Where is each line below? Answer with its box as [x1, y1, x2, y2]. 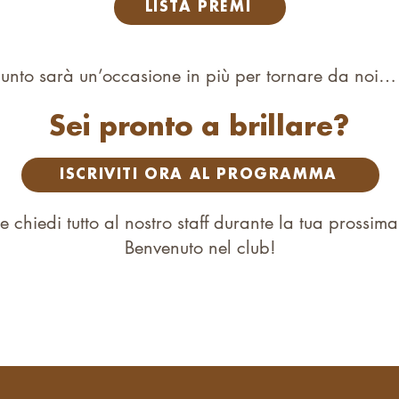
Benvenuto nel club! [125, 236, 276, 259]
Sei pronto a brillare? [48, 113, 349, 142]
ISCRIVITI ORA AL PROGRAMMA [60, 167, 338, 183]
